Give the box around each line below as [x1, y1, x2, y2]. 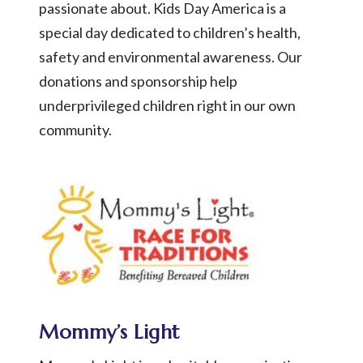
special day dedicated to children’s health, [39, 23, 301, 41]
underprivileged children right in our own [39, 96, 296, 114]
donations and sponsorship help [39, 72, 237, 90]
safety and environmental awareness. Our [39, 48, 302, 66]
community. [39, 121, 112, 139]
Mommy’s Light [39, 320, 180, 344]
